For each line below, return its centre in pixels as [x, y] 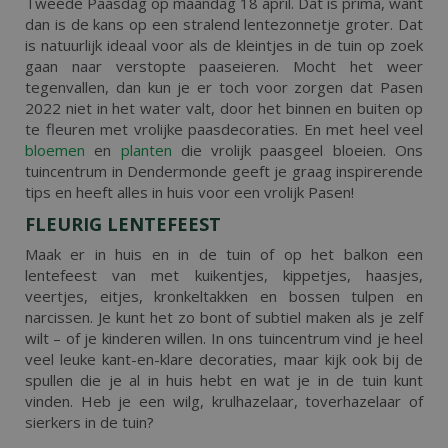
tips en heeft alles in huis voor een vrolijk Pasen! [189, 192]
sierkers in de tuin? [89, 421]
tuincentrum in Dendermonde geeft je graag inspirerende [224, 171]
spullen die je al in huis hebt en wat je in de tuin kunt [224, 379]
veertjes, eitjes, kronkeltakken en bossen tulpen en [224, 295]
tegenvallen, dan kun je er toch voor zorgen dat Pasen [224, 87]
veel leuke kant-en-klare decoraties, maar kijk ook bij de [224, 358]
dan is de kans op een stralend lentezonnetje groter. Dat [224, 24]
